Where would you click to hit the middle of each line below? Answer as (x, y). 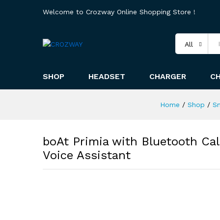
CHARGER (168, 76)
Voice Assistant (87, 155)
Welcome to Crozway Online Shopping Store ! (119, 12)
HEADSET (107, 76)
